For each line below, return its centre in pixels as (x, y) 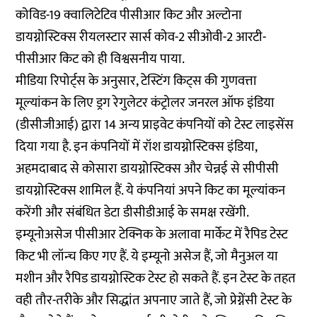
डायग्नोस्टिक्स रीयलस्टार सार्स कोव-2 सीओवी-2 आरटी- (141, 37)
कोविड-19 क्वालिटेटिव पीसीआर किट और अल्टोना (129, 15)
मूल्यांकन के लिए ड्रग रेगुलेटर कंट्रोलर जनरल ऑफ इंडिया (145, 103)
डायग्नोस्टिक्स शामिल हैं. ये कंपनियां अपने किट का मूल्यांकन (151, 191)
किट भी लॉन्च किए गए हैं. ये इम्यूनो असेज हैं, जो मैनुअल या (147, 257)
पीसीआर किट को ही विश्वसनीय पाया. (100, 59)
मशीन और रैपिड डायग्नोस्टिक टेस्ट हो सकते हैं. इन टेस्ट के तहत (156, 278)
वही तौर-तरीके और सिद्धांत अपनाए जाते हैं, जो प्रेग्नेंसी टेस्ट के (154, 300)
